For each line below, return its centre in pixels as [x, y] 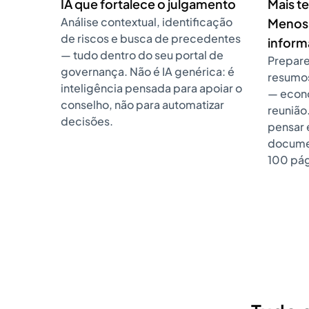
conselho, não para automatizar [142, 104]
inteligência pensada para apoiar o [151, 88]
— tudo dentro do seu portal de [142, 55]
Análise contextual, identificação [147, 22]
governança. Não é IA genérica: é [148, 71]
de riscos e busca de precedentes [151, 38]
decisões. [87, 121]
